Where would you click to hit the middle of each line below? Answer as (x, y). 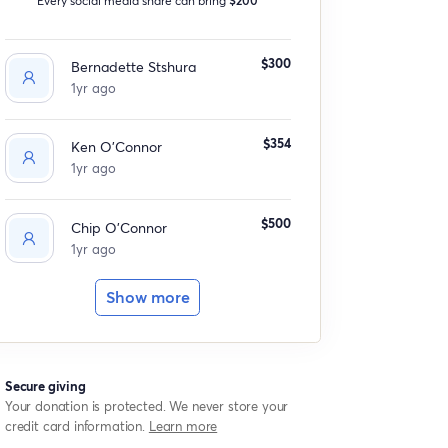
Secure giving (45, 385)
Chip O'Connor (118, 227)
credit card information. (76, 425)
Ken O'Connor (116, 147)
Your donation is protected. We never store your (146, 405)
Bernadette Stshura (133, 67)
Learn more (183, 425)
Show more (147, 297)
